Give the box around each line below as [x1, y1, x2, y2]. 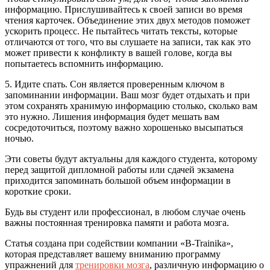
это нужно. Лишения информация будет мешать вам [5, 111, 219, 122]
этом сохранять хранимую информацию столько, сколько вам [5, 100, 257, 111]
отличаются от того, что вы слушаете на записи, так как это [5, 36, 251, 47]
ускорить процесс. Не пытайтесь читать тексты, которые [5, 25, 237, 36]
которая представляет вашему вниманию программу [5, 248, 221, 259]
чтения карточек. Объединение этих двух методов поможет [5, 14, 250, 25]
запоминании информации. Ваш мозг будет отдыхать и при [5, 89, 250, 100]
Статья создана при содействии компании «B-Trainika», [5, 237, 233, 248]
